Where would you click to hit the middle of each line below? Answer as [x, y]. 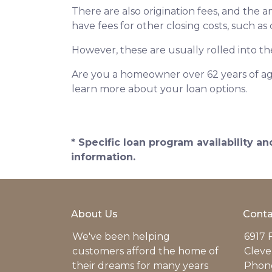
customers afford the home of [145, 251]
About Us [94, 214]
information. [103, 157]
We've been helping [121, 237]
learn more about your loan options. [161, 89]
